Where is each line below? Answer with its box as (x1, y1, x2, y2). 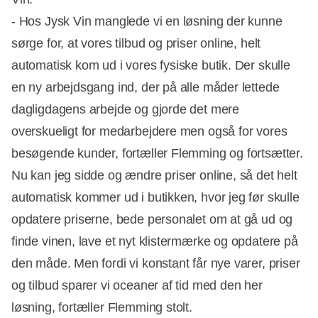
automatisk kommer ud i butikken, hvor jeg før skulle (11, 190, 300, 205)
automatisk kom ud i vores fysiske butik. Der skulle (11, 58, 290, 73)
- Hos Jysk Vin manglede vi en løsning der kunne (11, 14, 283, 29)
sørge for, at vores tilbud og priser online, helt (11, 36, 261, 51)
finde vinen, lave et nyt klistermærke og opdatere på (11, 234, 298, 249)
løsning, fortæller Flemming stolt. (11, 300, 192, 315)
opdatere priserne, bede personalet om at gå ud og (11, 212, 293, 227)
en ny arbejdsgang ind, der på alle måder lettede (11, 80, 280, 95)
